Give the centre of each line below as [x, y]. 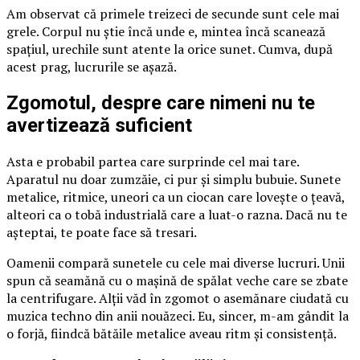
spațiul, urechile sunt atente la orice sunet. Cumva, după [170, 49]
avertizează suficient [99, 125]
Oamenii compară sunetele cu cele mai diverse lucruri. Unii [176, 262]
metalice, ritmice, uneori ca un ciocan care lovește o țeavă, [176, 196]
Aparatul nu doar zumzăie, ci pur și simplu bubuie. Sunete [174, 179]
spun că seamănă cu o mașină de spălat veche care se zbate [177, 280]
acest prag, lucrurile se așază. [92, 66]
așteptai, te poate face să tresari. [102, 232]
